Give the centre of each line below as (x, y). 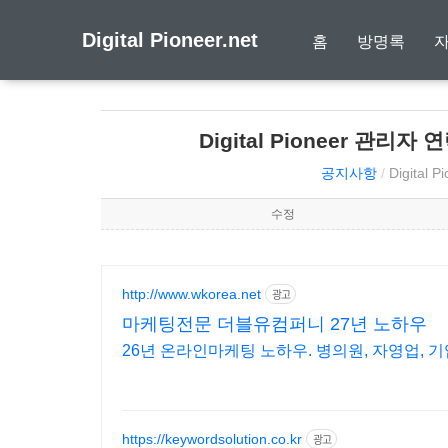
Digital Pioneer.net (170, 40)
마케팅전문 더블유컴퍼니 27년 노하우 (274, 324)
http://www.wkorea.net (191, 293)
